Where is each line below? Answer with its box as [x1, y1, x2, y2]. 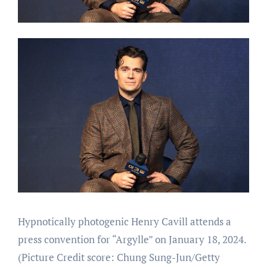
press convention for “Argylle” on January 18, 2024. [17, 232, 246, 246]
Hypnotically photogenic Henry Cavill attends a [17, 214, 231, 228]
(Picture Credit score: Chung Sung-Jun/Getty [17, 250, 220, 264]
